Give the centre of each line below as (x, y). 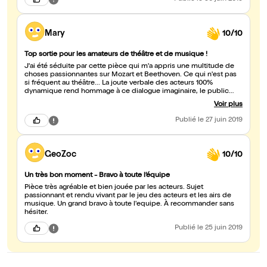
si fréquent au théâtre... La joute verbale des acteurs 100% (119, 84)
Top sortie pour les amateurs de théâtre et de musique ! (116, 55)
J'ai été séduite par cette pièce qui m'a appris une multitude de (129, 67)
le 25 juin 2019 (220, 229)
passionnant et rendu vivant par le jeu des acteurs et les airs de (128, 196)
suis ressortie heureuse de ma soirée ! (87, 117)
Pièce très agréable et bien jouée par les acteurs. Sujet (114, 188)
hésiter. (36, 213)
